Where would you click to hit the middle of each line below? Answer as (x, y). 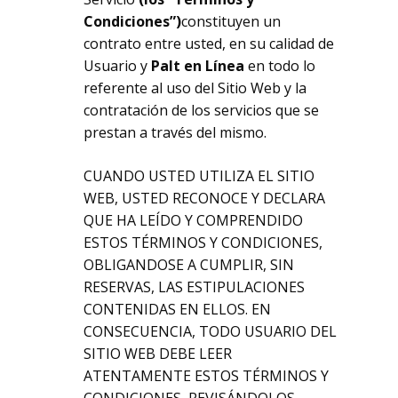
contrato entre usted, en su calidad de (209, 44)
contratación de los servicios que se (202, 110)
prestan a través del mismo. (175, 132)
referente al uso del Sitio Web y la (195, 88)
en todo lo (282, 66)
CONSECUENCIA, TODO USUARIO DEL (211, 331)
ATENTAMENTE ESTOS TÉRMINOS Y (207, 376)
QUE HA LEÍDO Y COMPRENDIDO (194, 220)
